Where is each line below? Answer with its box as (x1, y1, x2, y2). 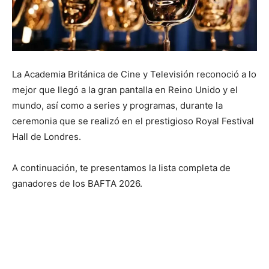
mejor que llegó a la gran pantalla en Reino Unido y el (12, 83, 238, 95)
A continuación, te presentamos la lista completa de (12, 162, 231, 174)
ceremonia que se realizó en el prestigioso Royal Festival (12, 115, 254, 127)
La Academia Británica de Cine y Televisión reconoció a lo (12, 68, 256, 80)
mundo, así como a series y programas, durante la (12, 99, 223, 111)
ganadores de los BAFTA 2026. (12, 177, 142, 189)
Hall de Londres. (12, 130, 81, 142)
